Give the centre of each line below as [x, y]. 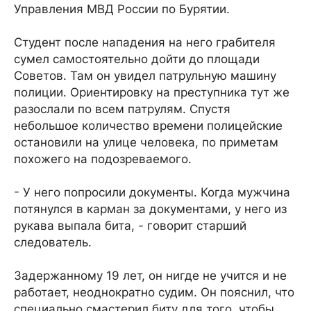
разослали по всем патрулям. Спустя [122, 109]
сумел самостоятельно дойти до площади [137, 59]
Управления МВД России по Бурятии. [122, 9]
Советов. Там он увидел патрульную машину [145, 76]
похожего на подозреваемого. [103, 159]
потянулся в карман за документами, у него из [150, 209]
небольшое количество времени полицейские [148, 126]
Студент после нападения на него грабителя [145, 43]
